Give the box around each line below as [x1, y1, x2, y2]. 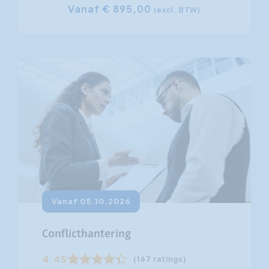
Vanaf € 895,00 [68, 2, 154, 15]
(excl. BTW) [154, 5, 201, 14]
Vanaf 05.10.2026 [51, 196, 130, 207]
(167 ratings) [133, 255, 186, 264]
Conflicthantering [41, 228, 131, 241]
